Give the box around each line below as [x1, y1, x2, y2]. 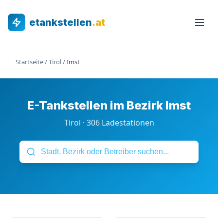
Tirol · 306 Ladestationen [64, 117, 154, 128]
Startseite [16, 57, 43, 66]
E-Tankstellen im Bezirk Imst [27, 98, 191, 112]
